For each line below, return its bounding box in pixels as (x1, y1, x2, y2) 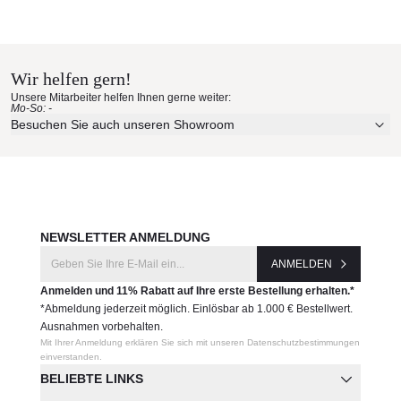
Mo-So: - (11, 102, 52, 115)
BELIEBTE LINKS (39, 371, 143, 386)
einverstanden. (39, 352, 102, 362)
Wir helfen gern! (11, 69, 132, 89)
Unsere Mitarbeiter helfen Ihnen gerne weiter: (11, 91, 231, 104)
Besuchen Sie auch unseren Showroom (11, 116, 235, 132)
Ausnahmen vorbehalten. (39, 320, 163, 333)
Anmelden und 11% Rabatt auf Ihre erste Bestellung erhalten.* (39, 285, 354, 297)
